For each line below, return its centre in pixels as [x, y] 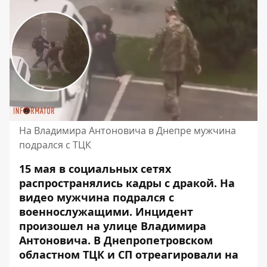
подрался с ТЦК [55, 145]
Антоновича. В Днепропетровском [116, 240]
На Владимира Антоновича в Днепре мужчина [128, 130]
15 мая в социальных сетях [95, 168]
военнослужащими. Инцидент [106, 211]
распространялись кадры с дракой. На [127, 183]
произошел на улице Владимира [113, 226]
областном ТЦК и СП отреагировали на [129, 254]
